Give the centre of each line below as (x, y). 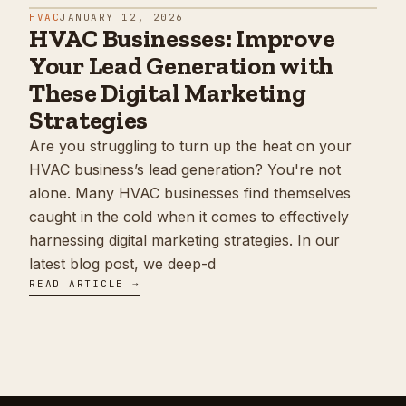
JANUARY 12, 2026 (122, 18)
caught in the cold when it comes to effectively (189, 217)
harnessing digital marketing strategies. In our (184, 241)
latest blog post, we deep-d (122, 264)
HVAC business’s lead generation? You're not (185, 170)
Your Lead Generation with (181, 66)
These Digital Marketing (168, 93)
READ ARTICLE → (85, 284)
